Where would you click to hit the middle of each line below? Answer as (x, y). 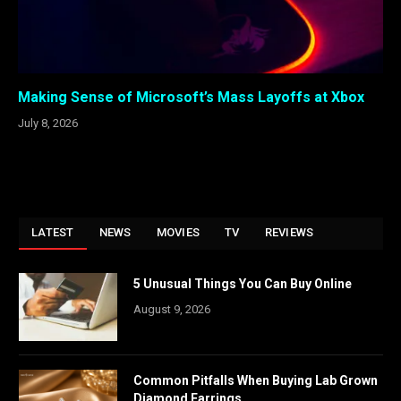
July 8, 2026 (48, 124)
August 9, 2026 (172, 310)
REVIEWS (289, 233)
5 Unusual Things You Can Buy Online (243, 284)
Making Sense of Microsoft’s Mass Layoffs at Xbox (191, 98)
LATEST (53, 233)
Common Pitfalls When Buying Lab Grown (256, 381)
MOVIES (178, 233)
